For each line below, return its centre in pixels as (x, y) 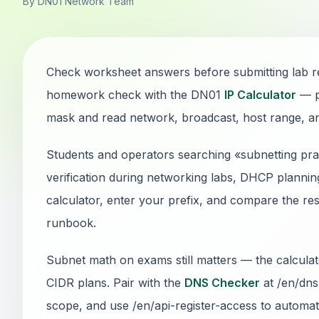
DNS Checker (222, 283)
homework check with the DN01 (135, 95)
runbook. (71, 223)
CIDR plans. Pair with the (115, 283)
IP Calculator (260, 95)
